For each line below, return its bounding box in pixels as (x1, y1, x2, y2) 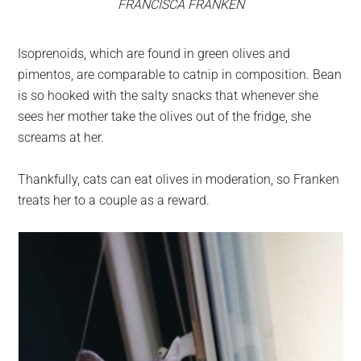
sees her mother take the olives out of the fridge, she (18, 108, 312, 124)
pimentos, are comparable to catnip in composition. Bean (18, 66, 342, 82)
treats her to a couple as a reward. (18, 192, 210, 208)
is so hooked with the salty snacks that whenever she (18, 87, 319, 103)
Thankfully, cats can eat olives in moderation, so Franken (18, 171, 340, 187)
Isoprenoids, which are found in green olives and (18, 45, 291, 61)
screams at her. (18, 129, 105, 145)
